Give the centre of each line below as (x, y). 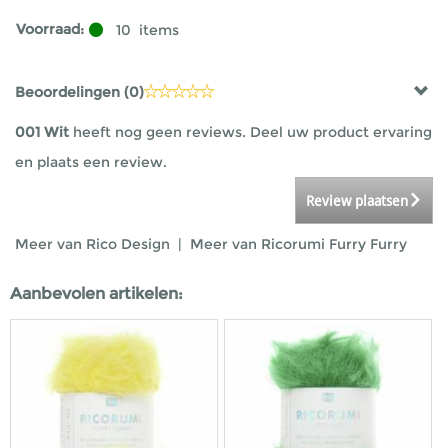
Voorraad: (50, 29)
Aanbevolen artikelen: (96, 293)
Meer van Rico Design (94, 244)
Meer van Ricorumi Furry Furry (298, 244)
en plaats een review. (91, 162)
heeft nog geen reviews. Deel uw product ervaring (250, 132)
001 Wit (42, 132)
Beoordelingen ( (72, 92)
